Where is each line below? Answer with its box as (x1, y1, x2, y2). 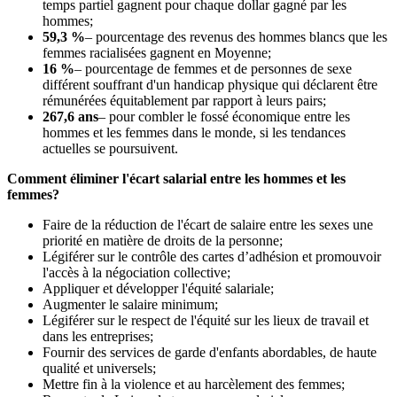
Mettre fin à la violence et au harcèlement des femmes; (43, 376, 345, 392)
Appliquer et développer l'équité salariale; (43, 280, 274, 296)
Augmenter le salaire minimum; (43, 296, 218, 312)
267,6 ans (43, 108, 98, 124)
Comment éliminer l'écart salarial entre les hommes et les (7, 170, 346, 186)
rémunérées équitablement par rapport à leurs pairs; (43, 92, 326, 108)
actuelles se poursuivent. (43, 140, 178, 156)
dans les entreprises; (43, 328, 153, 344)
